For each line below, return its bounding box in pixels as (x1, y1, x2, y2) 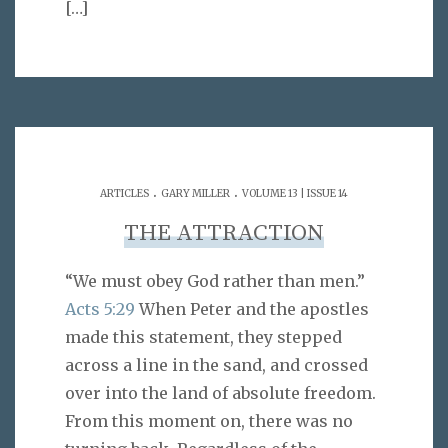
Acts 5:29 (65, 298, 135, 319)
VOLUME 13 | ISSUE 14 (242, 187, 348, 201)
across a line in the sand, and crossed (65, 354, 368, 375)
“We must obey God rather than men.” (65, 270, 365, 291)
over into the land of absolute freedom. (65, 382, 376, 403)
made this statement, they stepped (65, 326, 342, 347)
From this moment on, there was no (65, 410, 353, 431)
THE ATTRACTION (124, 219, 324, 249)
